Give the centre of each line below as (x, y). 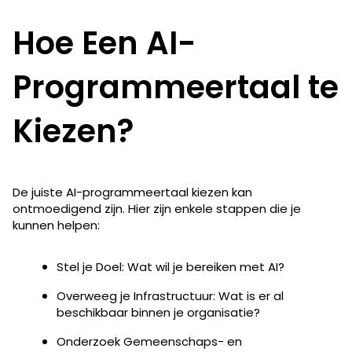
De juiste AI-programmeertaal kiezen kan (132, 192)
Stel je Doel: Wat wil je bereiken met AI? (170, 266)
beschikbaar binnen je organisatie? (158, 312)
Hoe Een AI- (104, 43)
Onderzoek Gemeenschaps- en (149, 341)
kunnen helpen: (56, 225)
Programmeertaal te (176, 87)
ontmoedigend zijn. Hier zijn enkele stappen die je (157, 208)
